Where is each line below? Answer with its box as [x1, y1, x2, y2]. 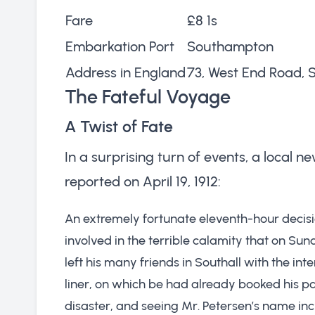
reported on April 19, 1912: [65, 172, 221, 190]
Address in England [65, 63, 186, 81]
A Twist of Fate [65, 116, 173, 136]
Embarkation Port [65, 37, 174, 55]
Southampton [187, 37, 274, 55]
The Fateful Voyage [65, 84, 231, 108]
